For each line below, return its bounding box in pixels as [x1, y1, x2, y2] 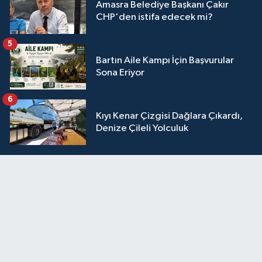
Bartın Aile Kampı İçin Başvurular [96, 55, 234, 65]
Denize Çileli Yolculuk [96, 123, 188, 133]
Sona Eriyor [96, 67, 144, 78]
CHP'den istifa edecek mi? [96, 12, 213, 22]
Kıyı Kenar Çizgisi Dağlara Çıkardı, [96, 111, 243, 121]
